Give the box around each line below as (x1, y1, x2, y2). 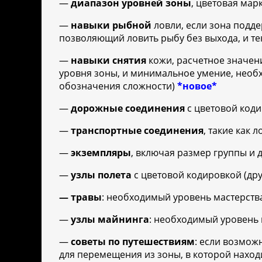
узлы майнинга (71, 213, 149, 226)
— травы (59, 191, 102, 204)
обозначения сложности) (59, 80, 177, 93)
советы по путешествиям (71, 235, 195, 249)
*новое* (177, 80, 217, 93)
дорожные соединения (71, 102, 185, 115)
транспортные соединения (71, 124, 204, 137)
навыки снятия (71, 54, 146, 67)
